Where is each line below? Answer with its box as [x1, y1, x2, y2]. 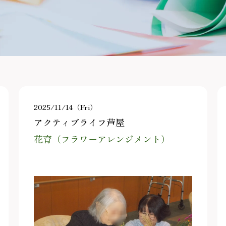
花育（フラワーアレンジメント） [34, 133, 171, 146]
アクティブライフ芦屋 [34, 116, 125, 129]
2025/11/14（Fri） [34, 102, 97, 112]
